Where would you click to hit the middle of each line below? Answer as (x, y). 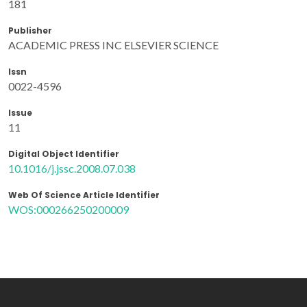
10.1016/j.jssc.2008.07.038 (72, 168)
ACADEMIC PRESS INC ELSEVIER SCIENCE (113, 45)
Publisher (30, 30)
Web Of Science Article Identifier (84, 195)
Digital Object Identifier (64, 153)
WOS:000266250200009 (69, 209)
